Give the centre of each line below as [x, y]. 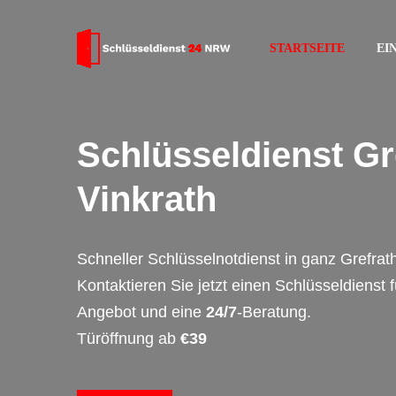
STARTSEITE [307, 48]
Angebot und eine [141, 312]
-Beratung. [274, 312]
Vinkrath [147, 199]
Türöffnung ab [129, 339]
